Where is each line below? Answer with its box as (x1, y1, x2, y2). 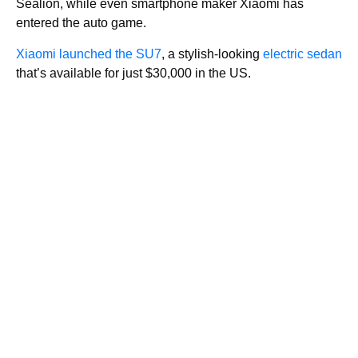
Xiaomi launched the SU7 (16, 47, 161, 61)
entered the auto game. (16, 16, 146, 30)
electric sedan (263, 47, 342, 61)
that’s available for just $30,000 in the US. (16, 66, 251, 80)
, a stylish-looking (161, 47, 263, 61)
